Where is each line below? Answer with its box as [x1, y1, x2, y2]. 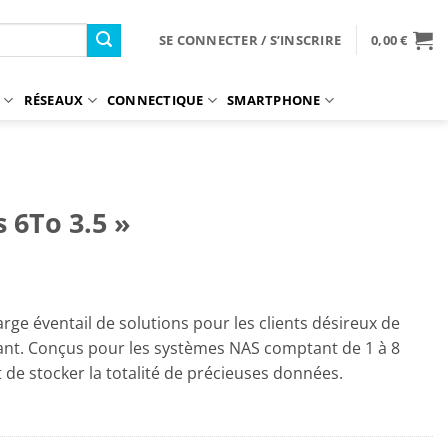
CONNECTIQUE [106, 91, 204, 109]
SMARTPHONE [227, 91, 321, 109]
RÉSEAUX [23, 91, 84, 109]
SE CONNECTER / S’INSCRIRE [158, 31, 342, 49]
